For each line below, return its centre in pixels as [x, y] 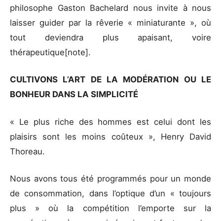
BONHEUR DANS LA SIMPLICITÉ [75, 94]
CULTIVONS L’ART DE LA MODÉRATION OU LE [110, 80]
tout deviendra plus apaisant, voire [110, 38]
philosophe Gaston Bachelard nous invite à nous [110, 8]
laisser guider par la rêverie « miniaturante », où [110, 23]
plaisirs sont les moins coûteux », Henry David [110, 136]
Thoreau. [29, 151]
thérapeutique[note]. [52, 53]
